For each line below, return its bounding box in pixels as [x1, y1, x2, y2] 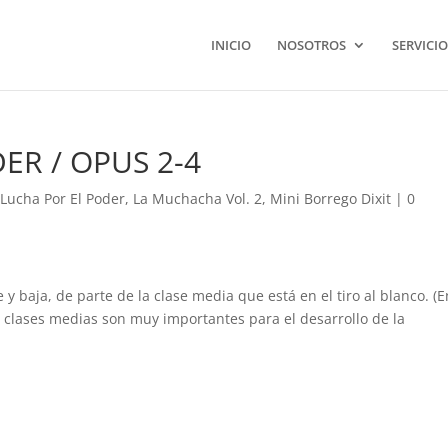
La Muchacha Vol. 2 [133, 189, 263, 208]
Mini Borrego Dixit [270, 189, 392, 208]
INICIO [210, 36, 251, 54]
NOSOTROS [276, 36, 346, 54]
